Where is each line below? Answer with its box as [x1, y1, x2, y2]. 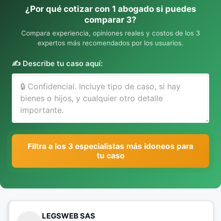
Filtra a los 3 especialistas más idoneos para [28, 142, 193, 151]
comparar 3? [84, 15, 137, 25]
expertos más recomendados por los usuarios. [37, 39, 184, 47]
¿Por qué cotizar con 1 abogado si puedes [25, 4, 196, 14]
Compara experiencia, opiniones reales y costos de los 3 [21, 29, 200, 37]
